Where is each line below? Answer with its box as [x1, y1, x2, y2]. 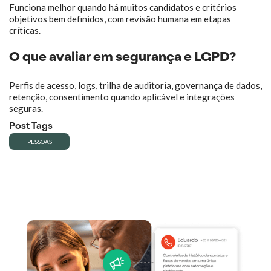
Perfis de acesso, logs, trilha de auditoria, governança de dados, [9, 80, 262, 91]
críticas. [9, 25, 41, 36]
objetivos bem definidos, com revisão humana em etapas [9, 13, 231, 24]
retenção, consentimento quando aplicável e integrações [9, 91, 235, 102]
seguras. [9, 103, 43, 114]
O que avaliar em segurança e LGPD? [9, 51, 236, 65]
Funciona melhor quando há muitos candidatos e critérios [9, 2, 237, 13]
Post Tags [9, 122, 53, 132]
